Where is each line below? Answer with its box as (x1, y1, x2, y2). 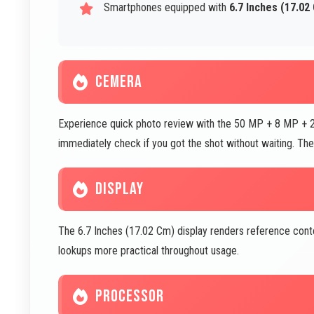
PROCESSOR (95, 286, 164, 306)
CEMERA (95, 71, 142, 92)
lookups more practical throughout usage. (58, 244, 239, 257)
